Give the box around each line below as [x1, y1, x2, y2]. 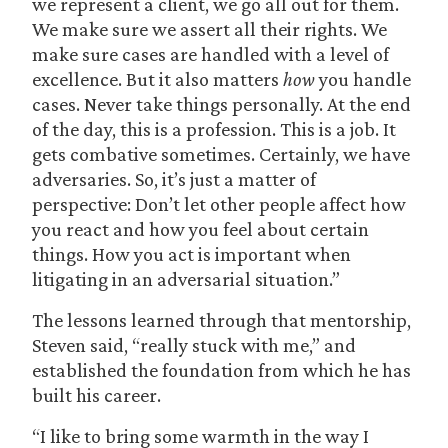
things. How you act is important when [32, 243, 351, 265]
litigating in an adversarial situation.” [32, 268, 340, 290]
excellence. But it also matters [32, 68, 283, 90]
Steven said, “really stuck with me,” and [32, 334, 356, 356]
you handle [315, 68, 411, 90]
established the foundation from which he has [32, 359, 411, 381]
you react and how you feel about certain [32, 218, 369, 240]
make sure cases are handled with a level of [32, 43, 389, 65]
